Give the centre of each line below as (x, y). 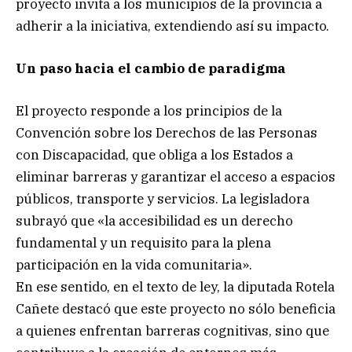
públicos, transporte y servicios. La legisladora (163, 199)
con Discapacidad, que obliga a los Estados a (154, 155)
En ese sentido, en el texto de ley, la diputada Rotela (175, 287)
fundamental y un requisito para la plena (143, 243)
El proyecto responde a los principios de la (149, 111)
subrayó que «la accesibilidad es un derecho (154, 221)
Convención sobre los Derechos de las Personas (167, 133)
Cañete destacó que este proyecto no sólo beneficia (176, 309)
